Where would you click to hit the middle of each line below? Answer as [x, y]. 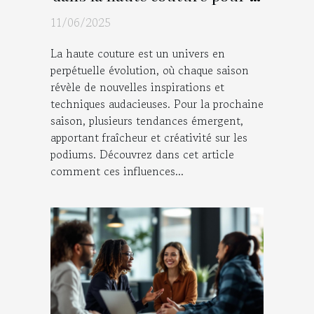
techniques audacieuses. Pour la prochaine [157, 104]
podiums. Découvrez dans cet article [142, 155]
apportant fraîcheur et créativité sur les [149, 138]
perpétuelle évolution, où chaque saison [150, 70]
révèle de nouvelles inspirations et [137, 87]
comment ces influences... [117, 171]
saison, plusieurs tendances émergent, [147, 121]
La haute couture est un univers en [138, 54]
